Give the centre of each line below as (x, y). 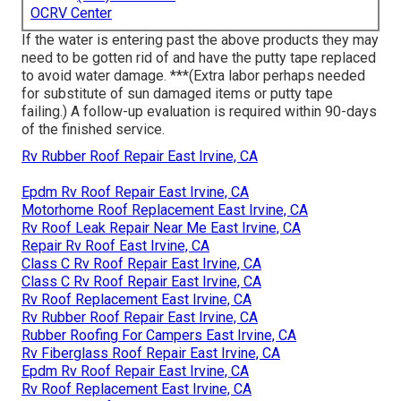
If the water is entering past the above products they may (200, 39)
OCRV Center (71, 13)
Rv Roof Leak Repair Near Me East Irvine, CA (161, 227)
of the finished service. (93, 129)
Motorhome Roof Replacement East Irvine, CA (165, 209)
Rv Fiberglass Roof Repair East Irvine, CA (151, 353)
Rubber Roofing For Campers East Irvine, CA (159, 335)
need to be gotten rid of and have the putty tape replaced (199, 57)
